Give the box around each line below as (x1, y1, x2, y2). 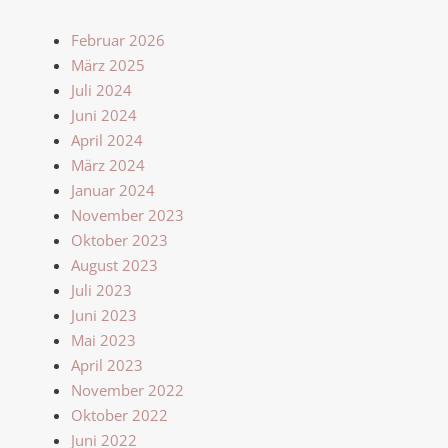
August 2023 (71, 254, 158, 275)
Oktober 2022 (71, 404, 168, 425)
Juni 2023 (71, 304, 137, 325)
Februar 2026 (71, 29, 165, 50)
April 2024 (71, 129, 143, 150)
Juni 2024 (71, 104, 137, 125)
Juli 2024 (71, 79, 132, 100)
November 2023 (71, 204, 184, 225)
